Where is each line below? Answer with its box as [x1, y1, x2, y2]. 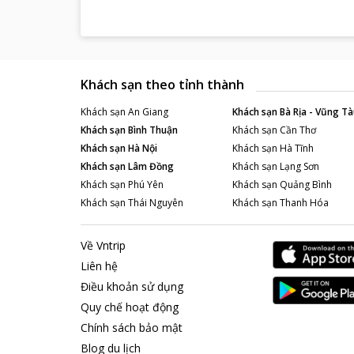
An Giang [128, 105, 168, 119]
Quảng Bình [279, 178, 332, 192]
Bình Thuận [128, 123, 178, 137]
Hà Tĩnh [279, 141, 314, 156]
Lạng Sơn [279, 160, 319, 174]
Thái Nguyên [128, 196, 183, 210]
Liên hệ [81, 258, 118, 273]
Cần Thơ [279, 123, 316, 137]
